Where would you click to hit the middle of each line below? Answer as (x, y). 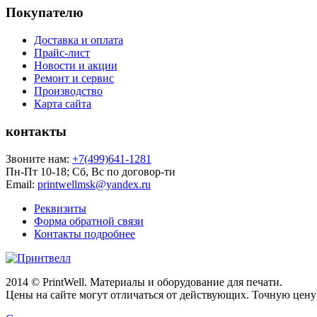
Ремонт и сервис (74, 79)
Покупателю (45, 13)
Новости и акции (76, 66)
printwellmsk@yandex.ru (94, 184)
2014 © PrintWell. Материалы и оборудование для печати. (144, 282)
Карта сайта (63, 104)
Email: (22, 184)
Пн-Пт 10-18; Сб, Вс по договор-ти (91, 171)
